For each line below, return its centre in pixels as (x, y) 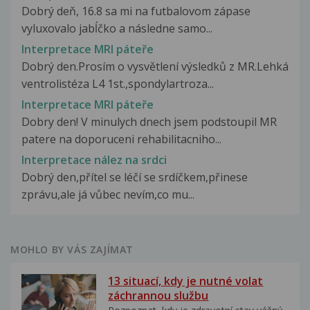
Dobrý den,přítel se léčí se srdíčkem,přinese (135, 177)
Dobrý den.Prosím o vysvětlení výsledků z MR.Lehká (155, 66)
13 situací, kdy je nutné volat (186, 281)
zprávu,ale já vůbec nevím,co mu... (108, 195)
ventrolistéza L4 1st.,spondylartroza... (118, 83)
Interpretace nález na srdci (94, 160)
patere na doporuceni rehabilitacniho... (121, 139)
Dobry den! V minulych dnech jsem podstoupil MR (149, 122)
